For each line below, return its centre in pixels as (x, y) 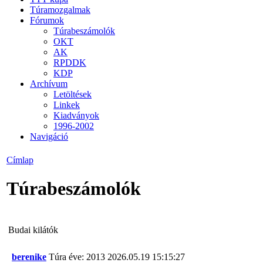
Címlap (20, 160)
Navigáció (49, 136)
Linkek (67, 104)
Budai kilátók (33, 230)
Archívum (49, 83)
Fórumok (47, 20)
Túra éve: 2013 (77, 257)
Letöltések (73, 94)
